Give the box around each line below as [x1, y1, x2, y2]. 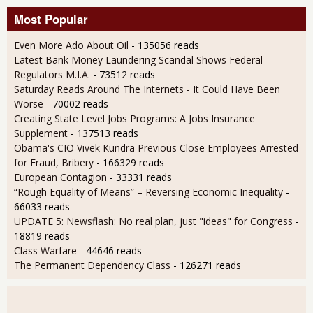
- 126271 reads [173, 258, 241, 272]
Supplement [14, 126, 68, 140]
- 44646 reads [80, 243, 142, 257]
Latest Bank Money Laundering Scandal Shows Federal [14, 52, 263, 66]
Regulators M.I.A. [14, 67, 93, 81]
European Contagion [14, 170, 107, 184]
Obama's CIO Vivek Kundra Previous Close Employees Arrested [14, 140, 298, 154]
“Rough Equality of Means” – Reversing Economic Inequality [14, 184, 286, 198]
